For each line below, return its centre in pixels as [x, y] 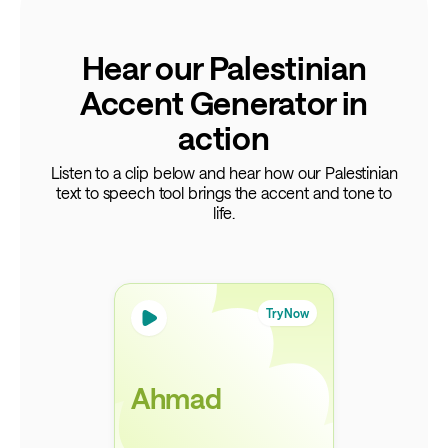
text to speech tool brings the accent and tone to [224, 192]
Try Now [287, 312]
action [224, 137]
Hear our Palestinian [224, 67]
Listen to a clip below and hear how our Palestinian [224, 172]
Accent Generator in [224, 102]
